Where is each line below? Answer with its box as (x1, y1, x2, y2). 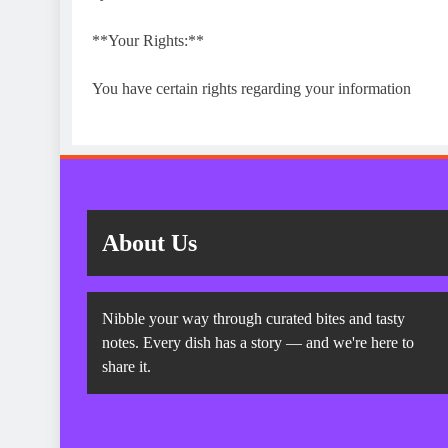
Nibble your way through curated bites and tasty (102, 309, 405, 327)
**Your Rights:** (92, 31, 204, 49)
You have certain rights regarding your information (92, 79, 411, 97)
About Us (102, 229, 197, 256)
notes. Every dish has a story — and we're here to (102, 333, 414, 351)
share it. (102, 357, 151, 375)
